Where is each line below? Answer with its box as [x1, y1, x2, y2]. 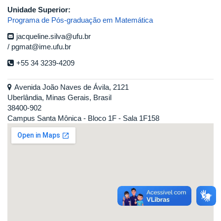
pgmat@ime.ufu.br [11, 42, 71, 51]
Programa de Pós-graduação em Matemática [7, 16, 153, 25]
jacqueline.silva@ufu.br [16, 32, 91, 41]
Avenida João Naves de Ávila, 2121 [14, 83, 129, 92]
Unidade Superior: [7, 5, 73, 14]
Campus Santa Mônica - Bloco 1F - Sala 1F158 [7, 114, 159, 123]
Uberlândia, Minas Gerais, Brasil [7, 93, 111, 102]
